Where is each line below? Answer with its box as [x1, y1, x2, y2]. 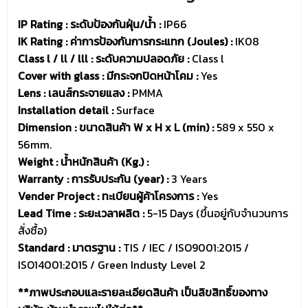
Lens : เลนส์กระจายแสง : [18, 85, 129, 102]
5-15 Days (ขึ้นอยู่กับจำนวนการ [144, 205, 288, 222]
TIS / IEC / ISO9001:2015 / [120, 239, 249, 256]
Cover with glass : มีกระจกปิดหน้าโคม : [18, 67, 198, 85]
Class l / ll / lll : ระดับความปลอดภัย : [18, 50, 189, 67]
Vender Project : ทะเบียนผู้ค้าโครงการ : [18, 188, 199, 205]
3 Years [168, 170, 207, 188]
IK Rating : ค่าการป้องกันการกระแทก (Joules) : [18, 33, 232, 50]
